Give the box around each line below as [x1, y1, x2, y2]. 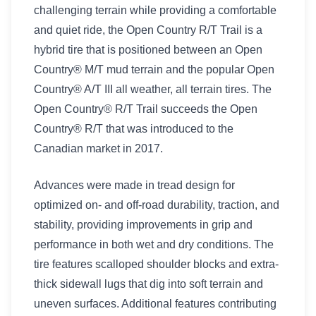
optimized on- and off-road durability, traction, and [34, 199, 279, 211]
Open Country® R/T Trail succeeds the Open [34, 103, 257, 115]
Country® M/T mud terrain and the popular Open [34, 63, 274, 75]
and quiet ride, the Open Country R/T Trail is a [34, 24, 262, 36]
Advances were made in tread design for [34, 179, 235, 191]
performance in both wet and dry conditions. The [34, 238, 274, 250]
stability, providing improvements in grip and [34, 219, 253, 231]
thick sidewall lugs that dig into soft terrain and [34, 278, 263, 290]
